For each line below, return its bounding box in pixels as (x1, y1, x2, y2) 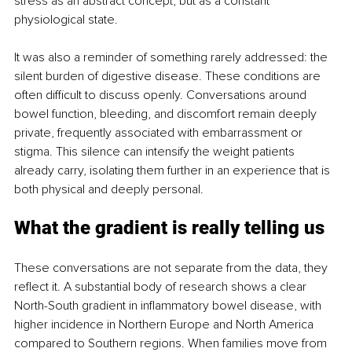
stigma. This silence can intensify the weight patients (14, 144, 298, 160)
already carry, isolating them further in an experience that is (14, 163, 333, 179)
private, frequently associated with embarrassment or (14, 125, 306, 141)
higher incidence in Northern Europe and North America (14, 317, 317, 333)
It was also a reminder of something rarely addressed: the (14, 49, 331, 66)
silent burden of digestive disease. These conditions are (14, 68, 324, 85)
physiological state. (14, 12, 118, 28)
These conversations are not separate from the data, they (14, 260, 331, 277)
